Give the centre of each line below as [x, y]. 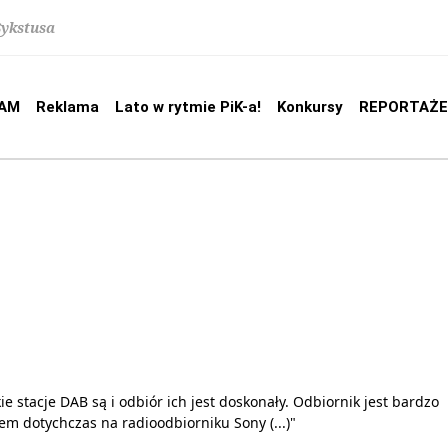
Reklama [67, 107]
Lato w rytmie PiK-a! [188, 107]
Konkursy [310, 107]
